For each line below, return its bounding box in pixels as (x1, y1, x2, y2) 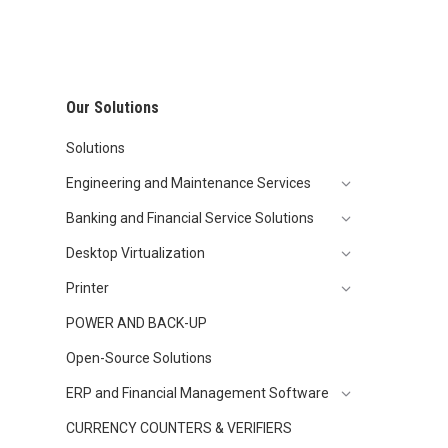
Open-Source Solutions (66, 350, 212, 366)
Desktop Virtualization (66, 245, 205, 261)
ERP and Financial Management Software (66, 385, 329, 401)
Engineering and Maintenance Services (66, 175, 311, 191)
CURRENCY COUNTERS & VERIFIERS (66, 420, 292, 436)
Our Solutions (66, 98, 159, 117)
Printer (66, 280, 109, 296)
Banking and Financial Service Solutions (66, 210, 314, 226)
